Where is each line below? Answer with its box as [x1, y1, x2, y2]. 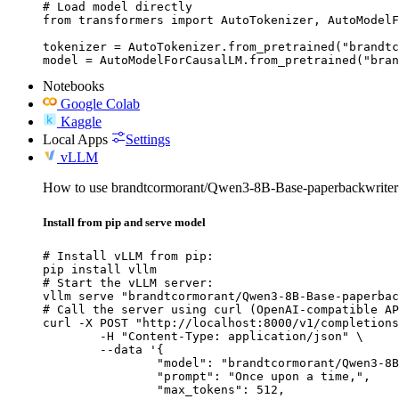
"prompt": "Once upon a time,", [43, 369, 157, 383]
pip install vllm [43, 262, 157, 276]
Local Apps [43, 131, 108, 147]
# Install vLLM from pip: [43, 248, 214, 263]
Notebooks [43, 77, 104, 94]
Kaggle [61, 113, 102, 129]
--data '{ [43, 342, 100, 356]
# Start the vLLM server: [43, 275, 214, 289]
